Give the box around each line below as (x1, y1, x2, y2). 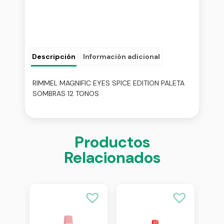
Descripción (32, 52, 76, 61)
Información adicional (82, 52, 160, 61)
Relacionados (63, 147, 160, 168)
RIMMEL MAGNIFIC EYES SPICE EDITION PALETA (32, 78, 184, 87)
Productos (74, 131, 150, 152)
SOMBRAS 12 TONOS (32, 88, 99, 98)
